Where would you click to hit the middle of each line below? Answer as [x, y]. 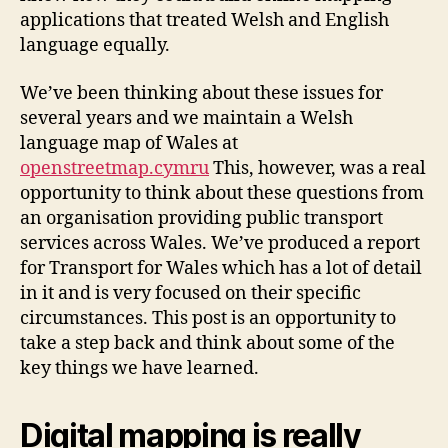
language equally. [95, 46]
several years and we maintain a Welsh [186, 118]
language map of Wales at [129, 143]
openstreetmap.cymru [114, 168]
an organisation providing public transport [201, 218]
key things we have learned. [139, 368]
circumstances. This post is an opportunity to [208, 318]
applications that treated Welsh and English [204, 21]
